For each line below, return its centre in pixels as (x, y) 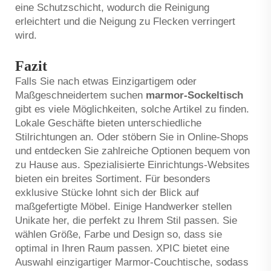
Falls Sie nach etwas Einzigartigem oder (106, 81)
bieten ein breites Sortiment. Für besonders (113, 178)
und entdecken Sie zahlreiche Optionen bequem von (132, 151)
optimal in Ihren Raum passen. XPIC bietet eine (122, 248)
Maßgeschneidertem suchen (80, 95)
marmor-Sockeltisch (194, 95)
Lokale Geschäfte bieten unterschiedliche (108, 123)
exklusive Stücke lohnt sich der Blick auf (107, 192)
